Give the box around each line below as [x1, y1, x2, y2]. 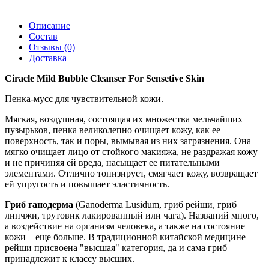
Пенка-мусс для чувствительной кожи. [5, 93, 163, 104]
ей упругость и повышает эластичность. [5, 178, 169, 189]
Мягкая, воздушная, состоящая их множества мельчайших [5, 113, 243, 124]
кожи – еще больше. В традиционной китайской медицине [5, 231, 246, 242]
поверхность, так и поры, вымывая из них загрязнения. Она [5, 135, 251, 146]
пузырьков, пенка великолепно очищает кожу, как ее [5, 124, 220, 135]
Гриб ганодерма [5, 199, 76, 210]
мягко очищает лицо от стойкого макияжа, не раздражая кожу [5, 146, 258, 157]
